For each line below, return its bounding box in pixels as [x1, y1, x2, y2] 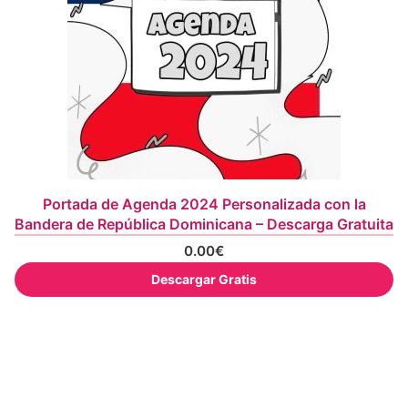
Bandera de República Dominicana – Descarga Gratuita [15, 215, 393, 234]
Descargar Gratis [151, 271, 257, 288]
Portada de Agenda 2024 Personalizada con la [42, 195, 366, 214]
